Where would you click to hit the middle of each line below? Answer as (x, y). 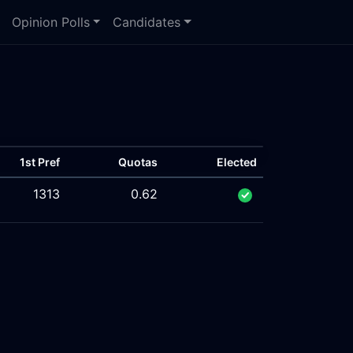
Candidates (147, 22)
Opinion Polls (50, 22)
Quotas (138, 162)
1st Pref (40, 162)
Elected (237, 162)
